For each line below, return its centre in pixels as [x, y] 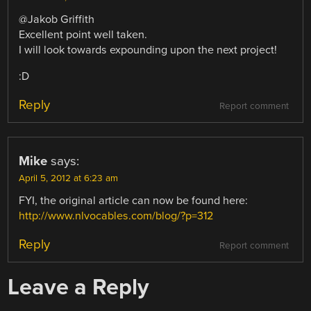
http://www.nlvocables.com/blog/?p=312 [116, 216]
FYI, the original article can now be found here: [134, 201]
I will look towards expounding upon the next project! [148, 50]
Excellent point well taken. [83, 34]
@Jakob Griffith [57, 19]
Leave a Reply [79, 287]
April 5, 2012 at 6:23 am [69, 179]
